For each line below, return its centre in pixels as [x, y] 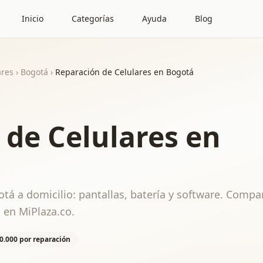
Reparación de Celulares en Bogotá [124, 72]
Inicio [33, 18]
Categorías [93, 18]
